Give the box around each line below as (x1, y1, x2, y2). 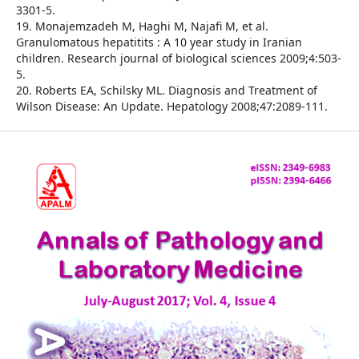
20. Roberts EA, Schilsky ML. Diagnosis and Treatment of (15, 83, 317, 99)
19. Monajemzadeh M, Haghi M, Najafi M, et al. (15, 18, 268, 34)
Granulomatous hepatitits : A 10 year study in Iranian (15, 34, 302, 50)
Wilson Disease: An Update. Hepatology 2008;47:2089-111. (15, 99, 328, 115)
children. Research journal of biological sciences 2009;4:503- (15, 50, 341, 67)
